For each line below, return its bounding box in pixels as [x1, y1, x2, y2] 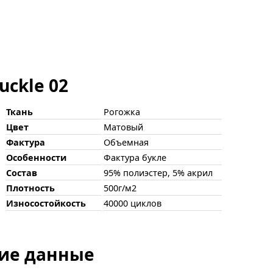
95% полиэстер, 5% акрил [104, 166, 213, 179]
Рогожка [104, 105, 140, 118]
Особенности [6, 151, 66, 163]
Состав [6, 166, 37, 179]
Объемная [104, 136, 149, 148]
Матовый [104, 121, 143, 133]
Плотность [6, 182, 55, 194]
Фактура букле [104, 151, 166, 163]
